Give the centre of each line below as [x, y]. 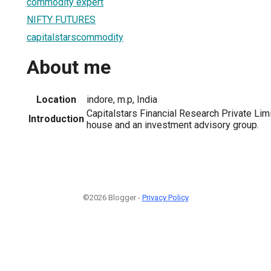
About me [69, 67]
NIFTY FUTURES [61, 19]
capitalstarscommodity [75, 37]
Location [56, 99]
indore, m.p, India [122, 99]
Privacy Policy [165, 197]
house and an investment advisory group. [173, 125]
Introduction [56, 119]
